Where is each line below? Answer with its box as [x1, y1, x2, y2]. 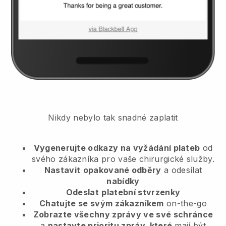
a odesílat [161, 164, 202, 175]
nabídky [106, 176, 140, 186]
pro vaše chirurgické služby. [101, 153, 215, 164]
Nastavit [44, 164, 81, 175]
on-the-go [163, 198, 207, 208]
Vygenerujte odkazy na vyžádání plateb [33, 142, 200, 153]
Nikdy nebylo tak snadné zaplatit [48, 112, 178, 123]
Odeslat [66, 187, 99, 197]
